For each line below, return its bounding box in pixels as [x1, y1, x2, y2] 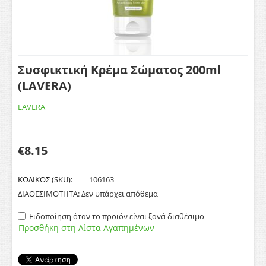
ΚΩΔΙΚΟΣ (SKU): [18, 174, 72, 185]
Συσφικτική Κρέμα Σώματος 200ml [18, 62, 221, 78]
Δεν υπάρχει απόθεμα [81, 188, 158, 199]
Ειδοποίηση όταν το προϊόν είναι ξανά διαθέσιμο [29, 211, 204, 221]
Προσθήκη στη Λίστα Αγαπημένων [18, 222, 154, 233]
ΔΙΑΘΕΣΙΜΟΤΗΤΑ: [18, 188, 80, 199]
